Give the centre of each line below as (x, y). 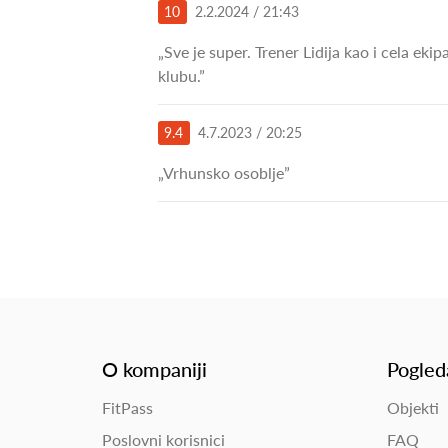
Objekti (413, 407)
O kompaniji (154, 368)
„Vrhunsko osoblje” (224, 172)
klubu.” (181, 75)
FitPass (127, 407)
